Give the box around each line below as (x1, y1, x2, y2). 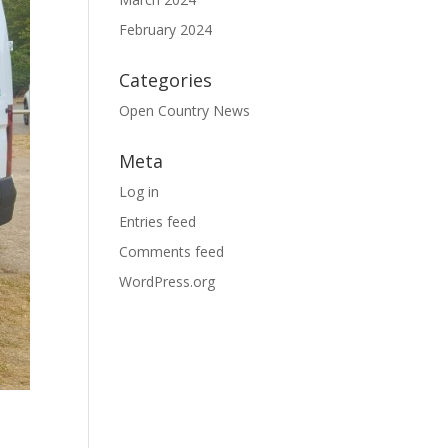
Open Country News (119, 101, 251, 120)
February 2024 (119, 20, 213, 39)
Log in (119, 182, 160, 201)
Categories (119, 68, 213, 92)
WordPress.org (119, 272, 216, 291)
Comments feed (119, 242, 225, 261)
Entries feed (119, 212, 197, 231)
